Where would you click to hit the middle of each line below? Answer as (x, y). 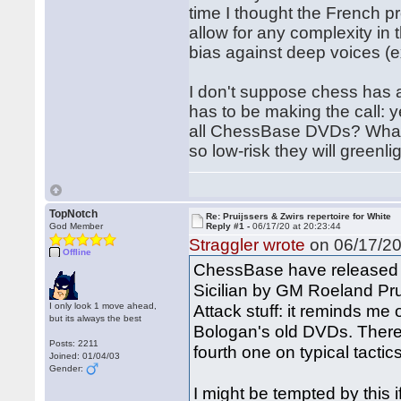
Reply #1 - (230, 226)
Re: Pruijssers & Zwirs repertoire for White (299, 216)
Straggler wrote (247, 245)
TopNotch (74, 214)
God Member (77, 226)
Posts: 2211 (74, 343)
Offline (77, 252)
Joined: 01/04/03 (85, 356)
